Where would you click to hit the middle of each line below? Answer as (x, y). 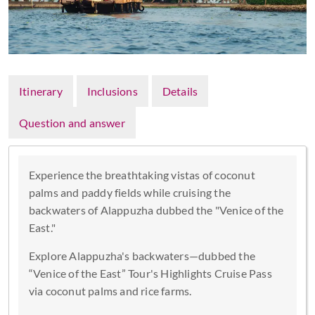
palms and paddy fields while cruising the (129, 192)
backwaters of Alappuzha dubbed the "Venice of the (156, 210)
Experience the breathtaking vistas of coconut (142, 174)
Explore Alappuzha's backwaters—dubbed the (142, 255)
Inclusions (112, 91)
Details (180, 91)
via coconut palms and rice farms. (111, 290)
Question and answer (72, 123)
